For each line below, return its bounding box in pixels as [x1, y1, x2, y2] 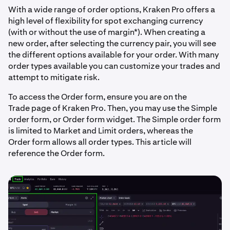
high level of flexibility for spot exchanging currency [8, 15, 203, 26]
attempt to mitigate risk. [8, 72, 100, 83]
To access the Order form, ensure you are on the [8, 91, 187, 102]
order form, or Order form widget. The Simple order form [8, 114, 221, 125]
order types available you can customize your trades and [8, 61, 220, 71]
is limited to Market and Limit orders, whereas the [8, 125, 193, 136]
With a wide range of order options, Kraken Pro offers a [8, 4, 215, 15]
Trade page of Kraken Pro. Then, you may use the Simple [8, 103, 217, 113]
